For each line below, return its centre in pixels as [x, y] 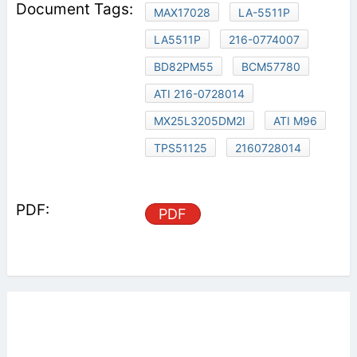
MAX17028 [182, 13]
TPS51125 [180, 148]
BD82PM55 [183, 67]
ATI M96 [295, 121]
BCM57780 [271, 67]
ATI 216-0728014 [199, 94]
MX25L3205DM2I [199, 121]
